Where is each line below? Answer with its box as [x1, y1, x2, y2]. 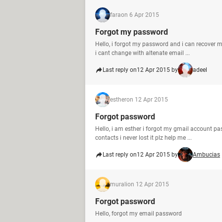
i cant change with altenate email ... [95, 50, 190, 56]
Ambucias [193, 151, 220, 158]
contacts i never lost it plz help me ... [95, 134, 192, 141]
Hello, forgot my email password [95, 210, 182, 217]
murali [110, 181, 127, 188]
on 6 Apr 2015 [121, 11, 159, 18]
